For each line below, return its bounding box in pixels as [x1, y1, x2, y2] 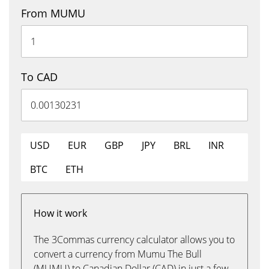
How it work [34, 207, 87, 220]
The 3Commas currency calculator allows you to [34, 233, 235, 246]
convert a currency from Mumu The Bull [34, 247, 202, 261]
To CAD [21, 70, 58, 84]
